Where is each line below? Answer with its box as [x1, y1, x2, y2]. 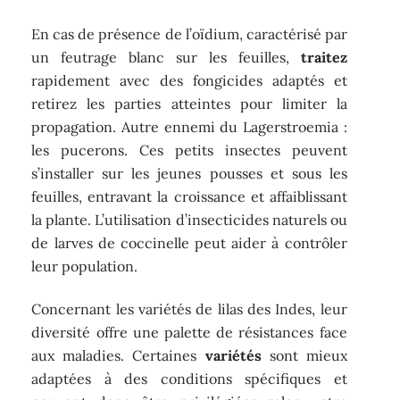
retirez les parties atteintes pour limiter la [31, 94, 347, 112]
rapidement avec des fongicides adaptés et [31, 71, 347, 89]
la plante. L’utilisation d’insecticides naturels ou [31, 210, 347, 229]
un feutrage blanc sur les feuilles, [31, 47, 301, 66]
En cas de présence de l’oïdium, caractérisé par [31, 24, 347, 43]
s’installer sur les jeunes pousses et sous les [31, 163, 347, 182]
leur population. [31, 256, 138, 275]
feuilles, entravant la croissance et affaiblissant [31, 187, 347, 205]
